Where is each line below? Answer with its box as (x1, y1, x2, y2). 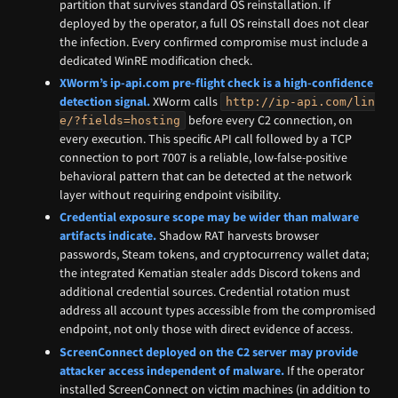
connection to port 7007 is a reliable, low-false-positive (60, 149, 348, 166)
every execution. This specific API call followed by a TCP (60, 131, 353, 147)
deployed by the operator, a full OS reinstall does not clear (60, 14, 370, 31)
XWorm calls (150, 93, 221, 110)
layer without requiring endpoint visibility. (60, 187, 282, 203)
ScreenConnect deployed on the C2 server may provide (60, 343, 359, 360)
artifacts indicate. (60, 227, 157, 244)
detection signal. (60, 93, 151, 110)
